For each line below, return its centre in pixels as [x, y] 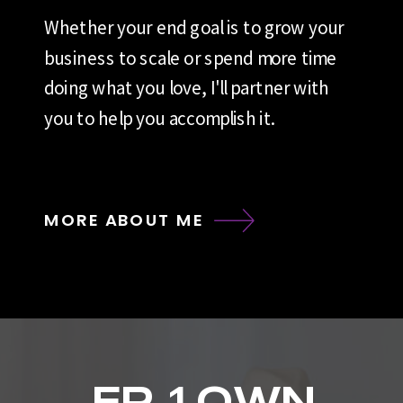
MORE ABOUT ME [124, 219]
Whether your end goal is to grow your [194, 27]
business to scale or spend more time [190, 57]
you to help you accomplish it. [160, 118]
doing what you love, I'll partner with [187, 87]
